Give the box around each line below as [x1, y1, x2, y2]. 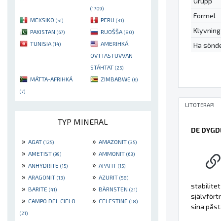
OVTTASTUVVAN [90, 52, 133, 59]
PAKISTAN [30, 28, 57, 36]
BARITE [28, 185, 49, 193]
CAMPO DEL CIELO [28, 197, 75, 205]
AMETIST [28, 150, 53, 157]
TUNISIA [30, 40, 53, 47]
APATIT [99, 162, 118, 169]
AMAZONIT [99, 138, 128, 146]
